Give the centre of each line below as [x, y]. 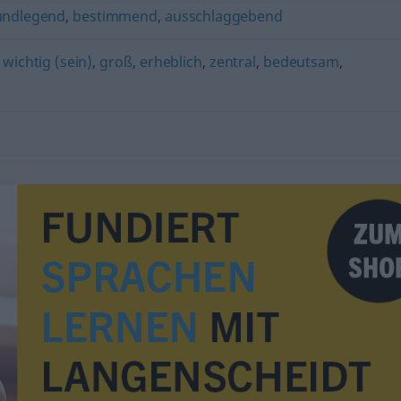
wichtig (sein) [48, 62]
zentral [232, 62]
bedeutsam [301, 62]
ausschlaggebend [224, 16]
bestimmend [115, 16]
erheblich [171, 62]
